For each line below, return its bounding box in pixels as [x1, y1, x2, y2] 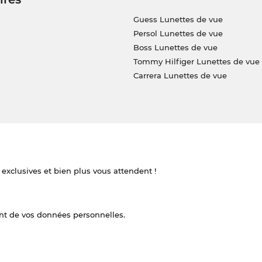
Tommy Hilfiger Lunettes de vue [133, 57, 260, 67]
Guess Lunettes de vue [133, 15, 223, 25]
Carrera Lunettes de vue [133, 71, 227, 81]
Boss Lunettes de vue [133, 43, 218, 53]
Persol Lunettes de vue [133, 29, 223, 39]
